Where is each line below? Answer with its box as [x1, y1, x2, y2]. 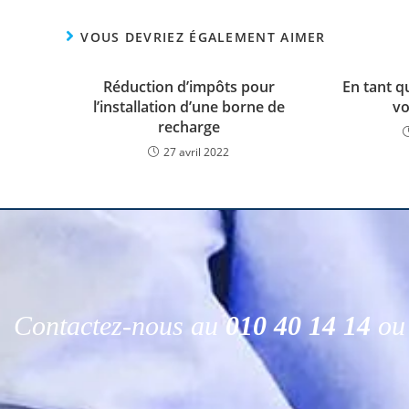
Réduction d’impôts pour [102, 76, 275, 97]
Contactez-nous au [14, 309, 225, 341]
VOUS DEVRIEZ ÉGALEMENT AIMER [80, 27, 326, 46]
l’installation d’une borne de [92, 96, 285, 117]
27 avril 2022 [163, 143, 230, 160]
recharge [157, 116, 220, 137]
